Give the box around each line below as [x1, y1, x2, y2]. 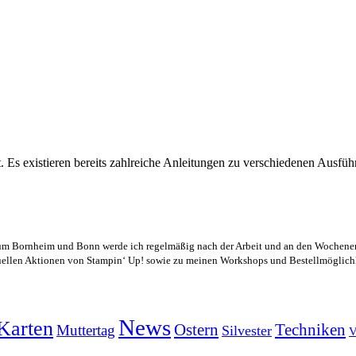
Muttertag [56, 322, 115, 339]
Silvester [222, 323, 272, 339]
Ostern [174, 321, 219, 339]
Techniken [275, 321, 346, 339]
